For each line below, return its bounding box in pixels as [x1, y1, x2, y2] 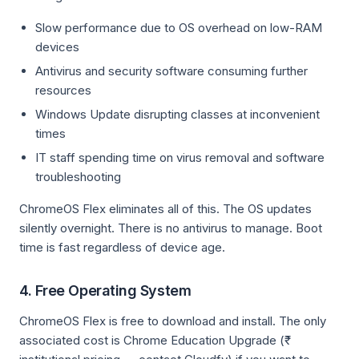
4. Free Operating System [19, 282, 192, 299]
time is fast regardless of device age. [19, 240, 225, 255]
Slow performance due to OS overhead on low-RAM [35, 20, 322, 35]
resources [35, 83, 91, 98]
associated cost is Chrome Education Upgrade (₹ [19, 333, 284, 348]
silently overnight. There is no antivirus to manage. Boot [19, 220, 322, 236]
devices [35, 39, 79, 54]
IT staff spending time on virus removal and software [35, 150, 325, 165]
